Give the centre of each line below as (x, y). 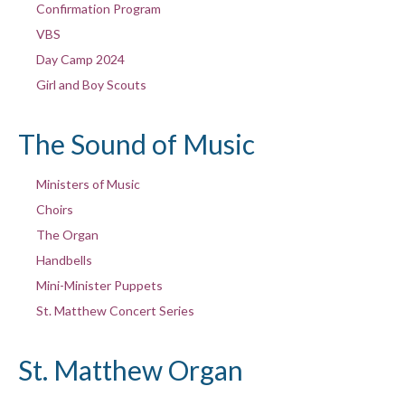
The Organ (67, 234)
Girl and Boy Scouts (91, 84)
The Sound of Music (137, 143)
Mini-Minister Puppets (99, 285)
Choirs (54, 209)
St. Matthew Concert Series (115, 310)
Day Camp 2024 (80, 59)
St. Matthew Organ (131, 369)
